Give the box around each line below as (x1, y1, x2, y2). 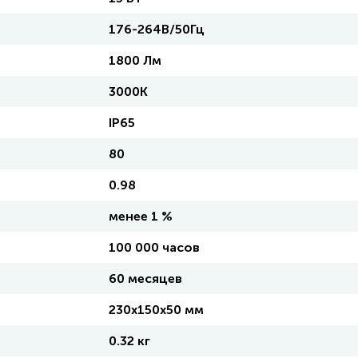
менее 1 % (109, 209, 173, 224)
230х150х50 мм (109, 302, 204, 317)
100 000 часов (109, 240, 200, 255)
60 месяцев (109, 271, 182, 286)
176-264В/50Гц (109, 22, 205, 37)
